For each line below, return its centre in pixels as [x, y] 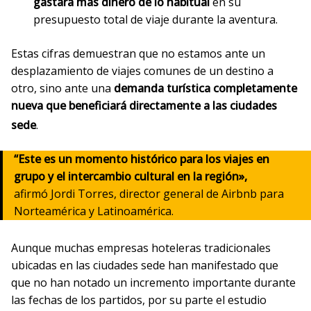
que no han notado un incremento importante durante [153, 283]
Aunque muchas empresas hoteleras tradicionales [141, 248]
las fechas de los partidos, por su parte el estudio [139, 300]
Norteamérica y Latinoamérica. [94, 211]
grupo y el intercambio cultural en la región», [131, 177]
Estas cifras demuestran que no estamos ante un [138, 53]
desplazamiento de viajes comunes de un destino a [142, 71]
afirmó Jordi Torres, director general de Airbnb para [149, 194]
